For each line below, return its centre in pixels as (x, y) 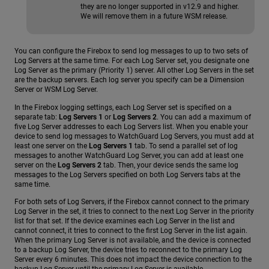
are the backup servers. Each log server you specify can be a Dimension (129, 80)
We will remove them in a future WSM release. (154, 17)
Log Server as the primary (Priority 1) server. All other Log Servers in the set (134, 71)
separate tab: (37, 117)
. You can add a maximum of (204, 117)
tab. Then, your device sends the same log (170, 165)
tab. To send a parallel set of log (185, 146)
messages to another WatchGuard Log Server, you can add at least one (129, 155)
